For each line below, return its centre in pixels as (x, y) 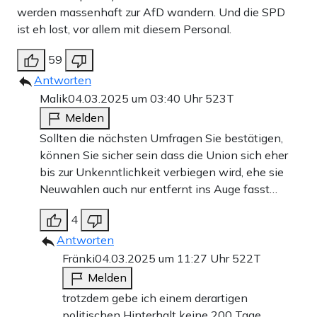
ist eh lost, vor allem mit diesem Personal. (124, 29)
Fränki (79, 259)
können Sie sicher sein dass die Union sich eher (164, 155)
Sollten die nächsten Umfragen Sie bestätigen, (161, 138)
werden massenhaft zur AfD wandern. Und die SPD (151, 12)
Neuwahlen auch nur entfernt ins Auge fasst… (158, 189)
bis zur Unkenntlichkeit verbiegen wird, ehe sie (162, 172)
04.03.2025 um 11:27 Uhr (163, 259)
